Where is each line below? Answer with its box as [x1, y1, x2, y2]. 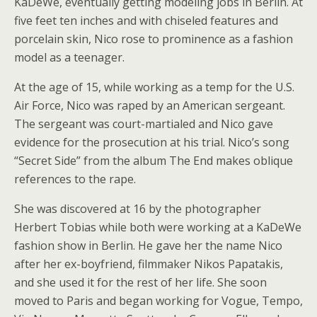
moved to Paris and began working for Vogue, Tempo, [14, 293, 303, 309]
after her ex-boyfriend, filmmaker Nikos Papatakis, [14, 256, 283, 272]
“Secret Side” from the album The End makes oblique [14, 153, 293, 168]
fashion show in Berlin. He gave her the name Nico [14, 238, 282, 253]
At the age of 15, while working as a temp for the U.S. [14, 79, 294, 95]
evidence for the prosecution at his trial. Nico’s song [14, 134, 289, 150]
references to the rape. [14, 171, 136, 187]
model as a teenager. [14, 50, 125, 65]
